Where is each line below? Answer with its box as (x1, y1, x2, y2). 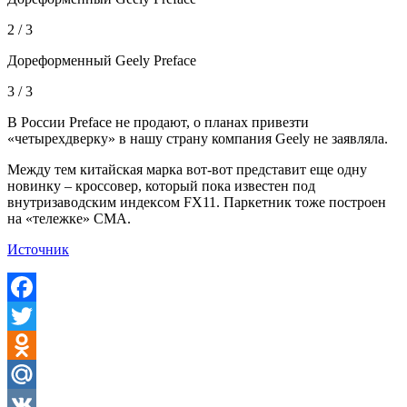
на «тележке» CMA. (7, 211, 131, 227)
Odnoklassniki (7, 366, 90, 382)
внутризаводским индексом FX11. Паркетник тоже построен (7, 194, 386, 211)
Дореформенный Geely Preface (7, 53, 196, 69)
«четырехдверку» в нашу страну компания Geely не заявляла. (7, 131, 388, 147)
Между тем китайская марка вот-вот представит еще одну (7, 162, 367, 178)
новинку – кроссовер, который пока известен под (7, 178, 315, 194)
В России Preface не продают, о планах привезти (7, 114, 309, 131)
